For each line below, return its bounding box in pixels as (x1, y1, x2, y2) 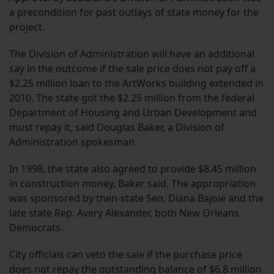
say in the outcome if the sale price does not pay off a (9, 62, 256, 76)
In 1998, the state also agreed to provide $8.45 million (9, 162, 256, 176)
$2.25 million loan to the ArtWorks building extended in (9, 76, 264, 91)
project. (9, 20, 45, 34)
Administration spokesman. (9, 135, 137, 149)
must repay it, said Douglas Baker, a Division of (9, 120, 224, 135)
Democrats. (9, 221, 63, 235)
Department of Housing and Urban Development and (9, 106, 257, 120)
